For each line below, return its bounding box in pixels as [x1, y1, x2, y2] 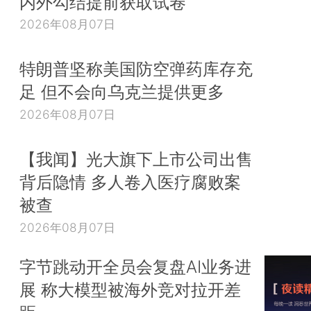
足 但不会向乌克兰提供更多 [19, 81, 224, 103]
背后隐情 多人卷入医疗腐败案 [19, 171, 241, 193]
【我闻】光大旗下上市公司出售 [19, 149, 253, 170]
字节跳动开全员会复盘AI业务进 [19, 256, 251, 278]
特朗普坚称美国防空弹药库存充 [19, 58, 253, 80]
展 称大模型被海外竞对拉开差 [19, 279, 241, 301]
